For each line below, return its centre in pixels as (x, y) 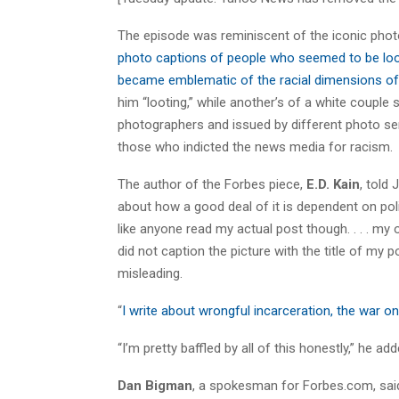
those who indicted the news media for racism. (255, 147)
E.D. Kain (333, 184)
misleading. (150, 273)
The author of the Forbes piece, (212, 184)
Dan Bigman (155, 385)
